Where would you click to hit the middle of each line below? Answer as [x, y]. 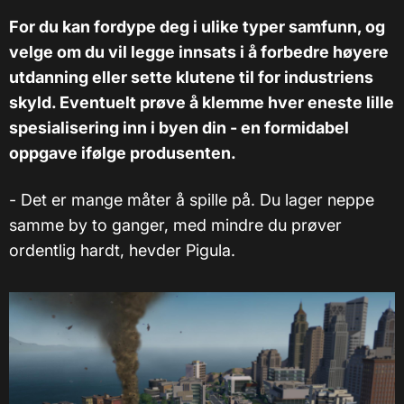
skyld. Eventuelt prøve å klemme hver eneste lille [202, 103]
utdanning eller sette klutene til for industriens [191, 78]
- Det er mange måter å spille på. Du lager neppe [192, 200]
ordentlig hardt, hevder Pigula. [122, 251]
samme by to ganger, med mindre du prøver [175, 225]
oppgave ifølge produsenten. [123, 153]
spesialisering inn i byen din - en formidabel [179, 128]
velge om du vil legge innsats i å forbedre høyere [199, 52]
